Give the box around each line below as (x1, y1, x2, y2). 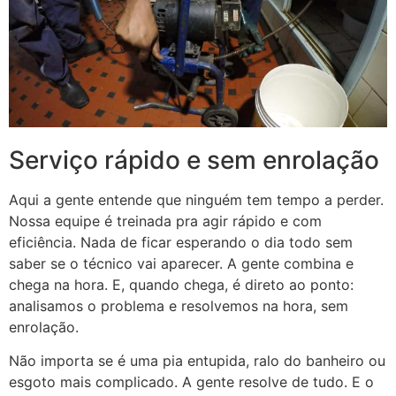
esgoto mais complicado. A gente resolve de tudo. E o (9, 373, 374, 392)
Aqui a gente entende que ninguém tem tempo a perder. (9, 190, 384, 209)
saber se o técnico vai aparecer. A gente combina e (9, 254, 354, 272)
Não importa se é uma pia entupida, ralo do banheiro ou (9, 352, 385, 370)
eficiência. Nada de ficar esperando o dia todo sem (9, 232, 353, 251)
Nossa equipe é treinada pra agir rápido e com (9, 211, 322, 230)
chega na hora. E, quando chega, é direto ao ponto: (9, 275, 354, 293)
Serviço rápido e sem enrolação (9, 144, 379, 175)
